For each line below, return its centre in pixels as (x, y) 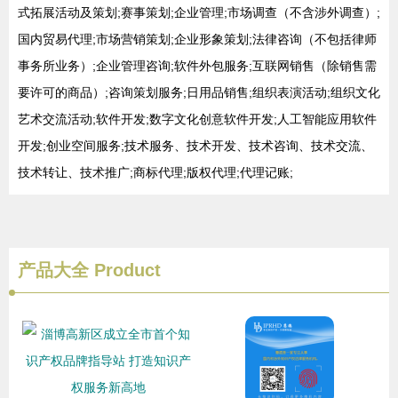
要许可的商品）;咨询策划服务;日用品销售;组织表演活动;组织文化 (199, 92)
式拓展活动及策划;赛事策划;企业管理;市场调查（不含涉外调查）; (199, 12)
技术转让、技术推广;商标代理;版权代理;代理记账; (155, 172)
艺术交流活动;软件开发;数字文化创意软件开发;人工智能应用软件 (197, 119)
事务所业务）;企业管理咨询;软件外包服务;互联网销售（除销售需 (197, 66)
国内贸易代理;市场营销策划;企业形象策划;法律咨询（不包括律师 (197, 39)
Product (125, 270)
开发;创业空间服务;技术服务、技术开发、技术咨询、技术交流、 (195, 146)
